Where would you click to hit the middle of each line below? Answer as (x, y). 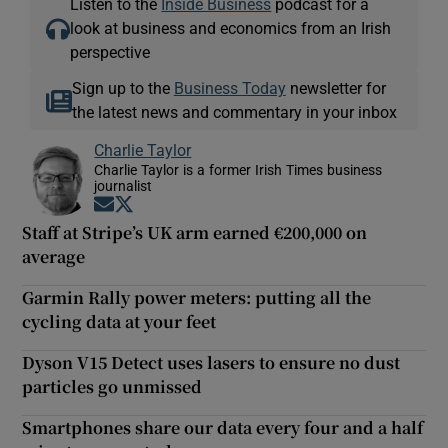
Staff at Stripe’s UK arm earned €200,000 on (195, 233)
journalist (123, 186)
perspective (110, 52)
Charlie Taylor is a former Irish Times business (238, 170)
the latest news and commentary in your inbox (234, 112)
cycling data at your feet (119, 322)
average (54, 257)
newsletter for (335, 88)
